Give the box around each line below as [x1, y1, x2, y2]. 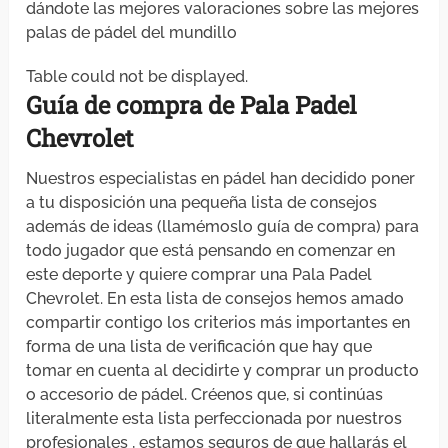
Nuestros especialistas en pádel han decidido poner [26, 169, 416, 189]
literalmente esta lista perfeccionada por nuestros [26, 409, 403, 429]
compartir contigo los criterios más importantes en [26, 313, 411, 333]
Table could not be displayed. [26, 67, 249, 87]
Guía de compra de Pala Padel [26, 89, 358, 122]
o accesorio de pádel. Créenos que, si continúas [26, 385, 384, 405]
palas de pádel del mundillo [26, 23, 238, 43]
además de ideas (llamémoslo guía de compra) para [26, 217, 420, 237]
